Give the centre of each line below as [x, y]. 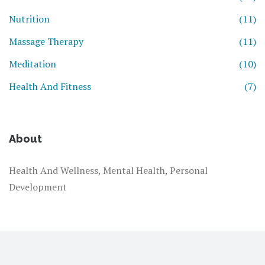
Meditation [33, 64]
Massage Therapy [46, 42]
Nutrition [29, 19]
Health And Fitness [50, 87]
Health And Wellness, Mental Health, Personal [108, 171]
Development [38, 187]
